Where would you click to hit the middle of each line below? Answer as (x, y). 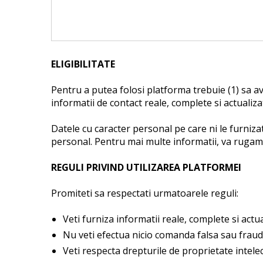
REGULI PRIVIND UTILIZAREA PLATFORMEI (146, 167)
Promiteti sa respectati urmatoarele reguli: (145, 193)
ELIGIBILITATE (83, 64)
